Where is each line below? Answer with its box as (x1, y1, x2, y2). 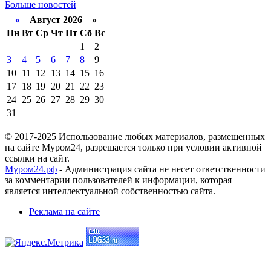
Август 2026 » (20, 14, 97, 25)
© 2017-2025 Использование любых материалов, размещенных (5, 131, 265, 142)
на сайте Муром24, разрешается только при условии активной (5, 142, 262, 152)
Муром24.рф (5, 163, 57, 174)
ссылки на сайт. (5, 152, 70, 163)
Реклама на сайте (29, 206, 100, 217)
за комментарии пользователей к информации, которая (5, 174, 232, 185)
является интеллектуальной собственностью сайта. (5, 185, 215, 196)
